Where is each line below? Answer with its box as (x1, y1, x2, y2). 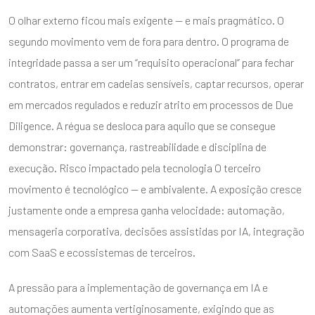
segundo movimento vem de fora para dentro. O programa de (8, 34, 289, 48)
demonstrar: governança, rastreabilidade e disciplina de (8, 139, 266, 153)
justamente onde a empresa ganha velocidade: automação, (8, 202, 285, 217)
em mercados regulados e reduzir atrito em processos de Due (8, 97, 293, 111)
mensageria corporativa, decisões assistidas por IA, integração (8, 224, 304, 238)
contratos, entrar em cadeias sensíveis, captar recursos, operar (8, 76, 304, 90)
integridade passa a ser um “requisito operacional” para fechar (8, 55, 294, 69)
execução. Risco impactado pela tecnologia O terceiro (8, 160, 261, 174)
